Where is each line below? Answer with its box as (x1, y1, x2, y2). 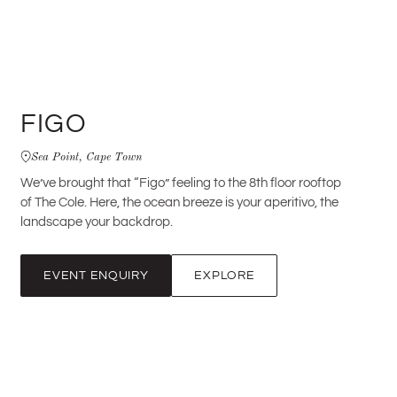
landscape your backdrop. (20, 212, 174, 232)
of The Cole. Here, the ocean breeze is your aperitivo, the (20, 192, 339, 213)
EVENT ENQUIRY (43, 266, 149, 284)
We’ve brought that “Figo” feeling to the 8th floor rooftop (20, 173, 342, 193)
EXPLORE (194, 266, 255, 284)
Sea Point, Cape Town (31, 147, 143, 164)
